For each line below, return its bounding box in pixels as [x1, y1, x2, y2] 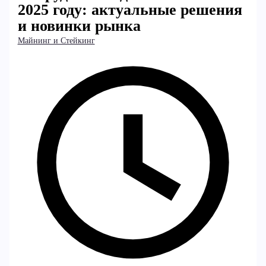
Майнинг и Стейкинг [17, 36, 95, 45]
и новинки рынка [17, 17, 141, 34]
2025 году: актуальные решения [17, 1, 242, 18]
